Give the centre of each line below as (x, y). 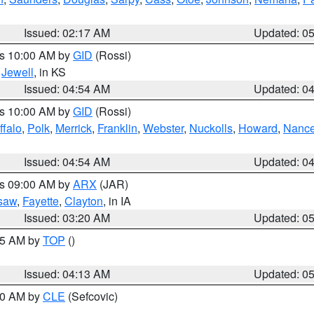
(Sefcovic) (91, 296)
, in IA (117, 201)
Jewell (18, 72)
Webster (163, 128)
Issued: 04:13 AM (67, 274)
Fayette (41, 201)
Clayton (84, 201)
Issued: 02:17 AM (67, 33)
